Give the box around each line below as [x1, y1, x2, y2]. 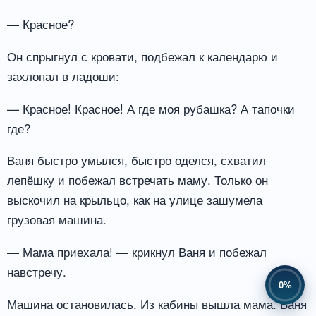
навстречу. [7, 262, 66, 281]
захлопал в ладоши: [7, 66, 119, 85]
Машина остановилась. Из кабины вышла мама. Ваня [7, 295, 307, 313]
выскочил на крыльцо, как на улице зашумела [7, 190, 262, 209]
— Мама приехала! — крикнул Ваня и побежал [7, 243, 267, 261]
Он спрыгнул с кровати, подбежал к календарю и [7, 47, 278, 65]
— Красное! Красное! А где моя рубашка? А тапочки [7, 99, 295, 117]
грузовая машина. [7, 210, 107, 229]
